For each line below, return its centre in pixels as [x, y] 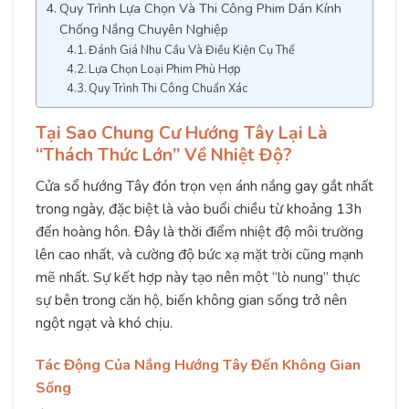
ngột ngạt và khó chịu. [104, 323]
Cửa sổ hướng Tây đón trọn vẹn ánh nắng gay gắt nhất [204, 186]
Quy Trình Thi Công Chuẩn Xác [168, 89]
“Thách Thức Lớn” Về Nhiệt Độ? [164, 156]
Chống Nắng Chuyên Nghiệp [143, 30]
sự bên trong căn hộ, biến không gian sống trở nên [191, 300]
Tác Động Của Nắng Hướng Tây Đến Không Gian [198, 365]
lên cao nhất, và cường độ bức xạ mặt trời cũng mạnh [199, 255]
